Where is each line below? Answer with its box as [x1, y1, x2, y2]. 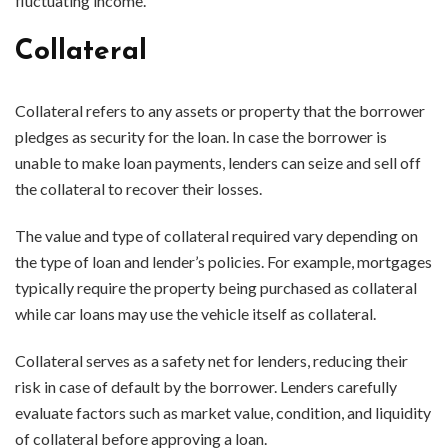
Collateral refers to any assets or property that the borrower [15, 100, 425, 120]
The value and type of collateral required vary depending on [15, 225, 418, 245]
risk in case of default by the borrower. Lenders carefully [15, 376, 397, 396]
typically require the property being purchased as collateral [15, 277, 417, 297]
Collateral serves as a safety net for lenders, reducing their [15, 350, 408, 370]
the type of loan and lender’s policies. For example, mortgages [15, 251, 432, 271]
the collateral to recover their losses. [15, 178, 262, 198]
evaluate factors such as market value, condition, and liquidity [15, 402, 431, 422]
